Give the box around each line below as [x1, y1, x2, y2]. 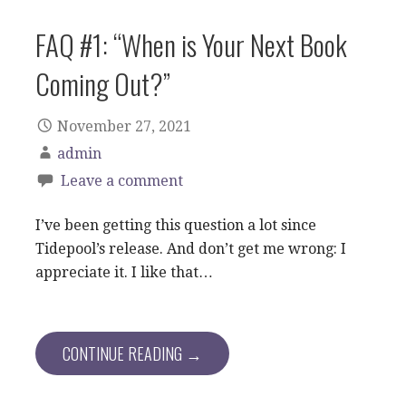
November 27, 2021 [57, 117, 191, 135]
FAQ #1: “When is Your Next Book [35, 23, 347, 65]
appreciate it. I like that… [35, 263, 213, 281]
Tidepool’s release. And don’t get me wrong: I [35, 239, 346, 257]
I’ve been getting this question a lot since [35, 216, 316, 234]
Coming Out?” [35, 62, 170, 104]
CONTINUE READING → [63, 341, 202, 365]
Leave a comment [61, 171, 183, 189]
